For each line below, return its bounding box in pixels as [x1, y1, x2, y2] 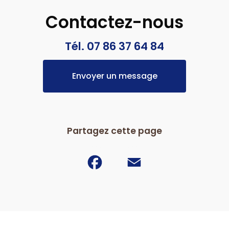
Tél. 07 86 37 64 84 [65, 38, 164, 55]
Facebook [111, 144, 151, 156]
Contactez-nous [45, 11, 184, 34]
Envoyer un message [72, 70, 157, 82]
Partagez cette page [67, 125, 162, 138]
